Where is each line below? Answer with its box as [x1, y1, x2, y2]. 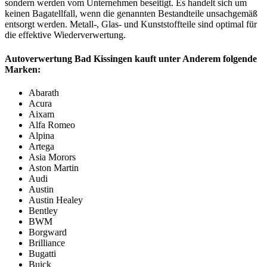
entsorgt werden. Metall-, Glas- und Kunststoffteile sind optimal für [5, 19, 257, 30]
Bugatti [29, 248, 56, 259]
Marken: [5, 64, 41, 74]
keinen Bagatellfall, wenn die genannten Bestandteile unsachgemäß [5, 8, 257, 19]
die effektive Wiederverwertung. [5, 30, 126, 41]
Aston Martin [29, 162, 79, 173]
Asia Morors [29, 151, 76, 162]
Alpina [29, 130, 54, 141]
